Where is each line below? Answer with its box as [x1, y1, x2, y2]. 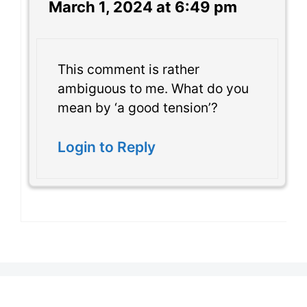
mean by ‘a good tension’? [58, 99, 218, 116]
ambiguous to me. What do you [58, 79, 249, 97]
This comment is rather [58, 60, 199, 77]
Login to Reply [58, 138, 156, 156]
